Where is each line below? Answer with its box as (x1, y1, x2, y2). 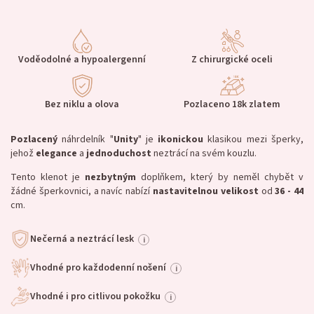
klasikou (203, 132, 243, 146)
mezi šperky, (242, 132, 304, 146)
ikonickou (158, 132, 204, 146)
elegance (36, 146, 77, 161)
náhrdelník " (57, 132, 114, 146)
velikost (220, 184, 259, 198)
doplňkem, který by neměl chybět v (136, 170, 303, 184)
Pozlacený (11, 132, 57, 146)
